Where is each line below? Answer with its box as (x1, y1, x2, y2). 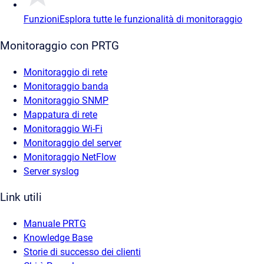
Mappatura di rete (24, 108, 97, 120)
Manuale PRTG (24, 218, 86, 230)
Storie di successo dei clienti (24, 246, 141, 258)
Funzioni (24, 14, 60, 25)
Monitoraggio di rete (24, 66, 107, 78)
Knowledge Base (24, 232, 93, 244)
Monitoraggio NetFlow (24, 151, 116, 163)
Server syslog (24, 165, 79, 177)
